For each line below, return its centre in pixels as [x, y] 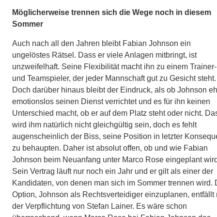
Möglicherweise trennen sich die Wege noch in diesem [112, 12]
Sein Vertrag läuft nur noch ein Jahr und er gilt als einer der [113, 171]
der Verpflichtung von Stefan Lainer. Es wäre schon [100, 206]
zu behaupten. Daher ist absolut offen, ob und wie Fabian [110, 148]
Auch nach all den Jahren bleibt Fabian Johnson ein [101, 43]
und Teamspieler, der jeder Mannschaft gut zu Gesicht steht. [114, 78]
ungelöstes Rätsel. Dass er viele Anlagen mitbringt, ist [104, 55]
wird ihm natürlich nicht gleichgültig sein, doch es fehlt [104, 124]
